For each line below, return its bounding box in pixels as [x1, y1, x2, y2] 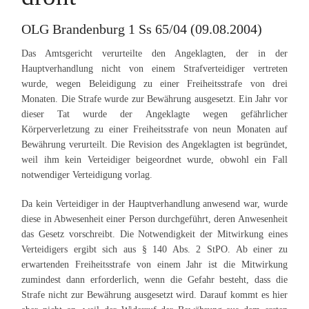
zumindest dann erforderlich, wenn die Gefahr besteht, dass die [21, 275, 288, 285]
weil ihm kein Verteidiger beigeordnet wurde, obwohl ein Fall [21, 154, 288, 165]
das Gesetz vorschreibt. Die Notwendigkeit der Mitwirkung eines [21, 229, 288, 239]
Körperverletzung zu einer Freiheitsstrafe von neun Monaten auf [21, 124, 288, 134]
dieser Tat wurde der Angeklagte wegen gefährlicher [21, 109, 288, 119]
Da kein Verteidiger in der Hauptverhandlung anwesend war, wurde [21, 199, 288, 209]
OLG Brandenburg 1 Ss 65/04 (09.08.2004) [21, 21, 263, 37]
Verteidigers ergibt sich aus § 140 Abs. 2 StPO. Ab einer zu [21, 244, 288, 255]
